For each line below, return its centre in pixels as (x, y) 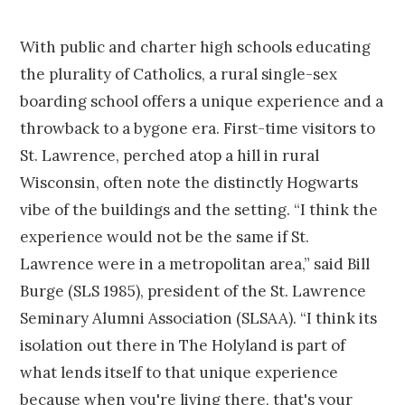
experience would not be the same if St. (165, 237)
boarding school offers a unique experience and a (202, 102)
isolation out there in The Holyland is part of (183, 346)
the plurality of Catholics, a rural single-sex (179, 75)
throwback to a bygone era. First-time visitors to (198, 129)
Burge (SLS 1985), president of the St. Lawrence (193, 292)
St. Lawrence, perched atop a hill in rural (170, 156)
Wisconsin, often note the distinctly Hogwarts (189, 183)
